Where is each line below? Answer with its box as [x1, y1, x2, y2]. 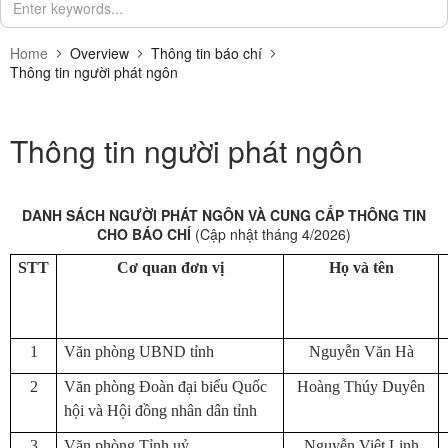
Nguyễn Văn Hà [308, 343, 414, 360]
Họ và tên [328, 259, 394, 276]
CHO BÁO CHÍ [97, 224, 195, 244]
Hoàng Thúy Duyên [297, 378, 425, 395]
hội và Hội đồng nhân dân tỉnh [64, 402, 257, 419]
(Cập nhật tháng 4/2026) [195, 224, 351, 244]
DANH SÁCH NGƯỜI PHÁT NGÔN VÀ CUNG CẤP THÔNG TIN [22, 205, 426, 225]
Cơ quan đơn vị [116, 259, 224, 276]
